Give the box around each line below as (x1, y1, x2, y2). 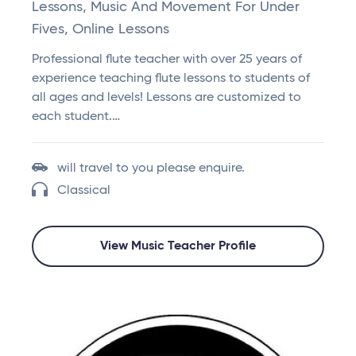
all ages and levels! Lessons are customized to (32, 91, 301, 105)
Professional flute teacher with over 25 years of (32, 53, 302, 67)
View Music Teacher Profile (100, 240, 256, 253)
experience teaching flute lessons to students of (32, 72, 310, 86)
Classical (57, 184, 110, 198)
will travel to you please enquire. (57, 162, 245, 176)
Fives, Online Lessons (32, 22, 169, 37)
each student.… (32, 110, 120, 124)
